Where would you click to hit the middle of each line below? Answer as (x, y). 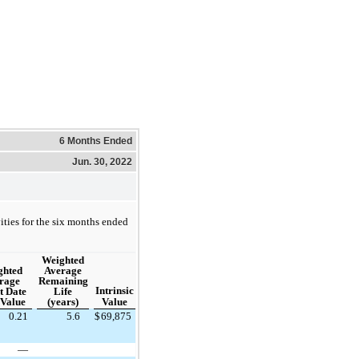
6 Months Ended (96, 141)
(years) (63, 302)
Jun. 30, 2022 (102, 161)
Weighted (63, 260)
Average (63, 271)
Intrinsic (115, 291)
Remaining (63, 281)
